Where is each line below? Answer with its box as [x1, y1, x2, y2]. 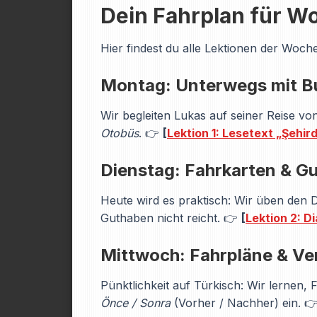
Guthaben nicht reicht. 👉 [100, 211, 241, 225]
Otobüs [100, 126, 139, 140]
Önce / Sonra [100, 296, 171, 310]
